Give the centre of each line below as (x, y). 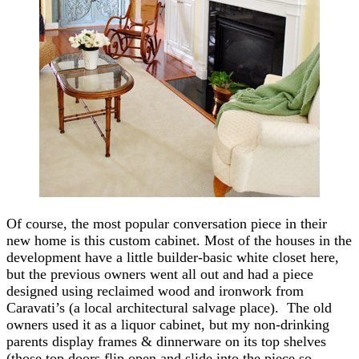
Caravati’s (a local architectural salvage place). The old (169, 307)
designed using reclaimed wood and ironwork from (155, 290)
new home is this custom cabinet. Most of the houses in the (179, 240)
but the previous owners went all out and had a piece (160, 274)
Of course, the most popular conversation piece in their (167, 223)
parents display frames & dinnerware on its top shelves (166, 341)
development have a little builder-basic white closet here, (173, 257)
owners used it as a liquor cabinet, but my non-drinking (168, 324)
